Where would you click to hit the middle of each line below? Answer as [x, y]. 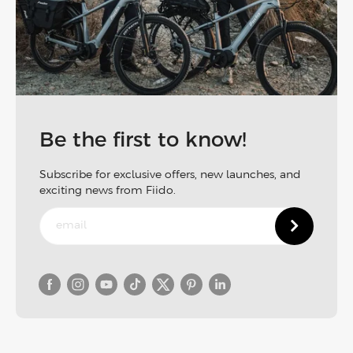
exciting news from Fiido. [108, 191]
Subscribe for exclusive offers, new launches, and [170, 175]
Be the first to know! [143, 141]
